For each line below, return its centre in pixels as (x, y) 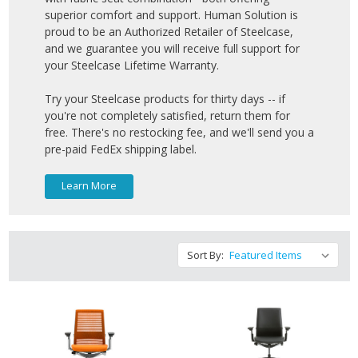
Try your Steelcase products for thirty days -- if (165, 99)
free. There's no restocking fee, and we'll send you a (179, 132)
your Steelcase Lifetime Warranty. (131, 65)
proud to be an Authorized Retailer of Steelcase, (169, 32)
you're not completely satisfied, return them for (167, 115)
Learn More (89, 186)
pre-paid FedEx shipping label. (120, 149)
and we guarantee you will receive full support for (172, 48)
